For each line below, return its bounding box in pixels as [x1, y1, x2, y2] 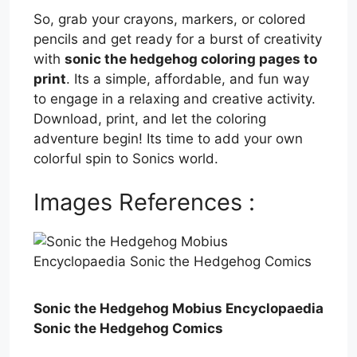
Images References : [33, 188, 255, 217]
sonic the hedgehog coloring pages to [65, 50, 317, 67]
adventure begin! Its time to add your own [33, 130, 303, 147]
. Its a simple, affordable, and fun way [66, 70, 309, 87]
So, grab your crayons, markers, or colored [33, 10, 306, 27]
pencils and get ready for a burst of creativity [33, 30, 322, 47]
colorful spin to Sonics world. [33, 150, 218, 167]
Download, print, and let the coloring [33, 110, 266, 127]
